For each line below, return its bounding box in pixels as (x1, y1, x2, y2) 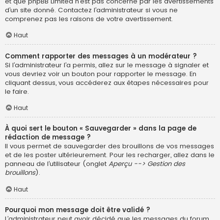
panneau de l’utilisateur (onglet (5, 159, 109, 169)
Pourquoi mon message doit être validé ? (5, 205, 150, 215)
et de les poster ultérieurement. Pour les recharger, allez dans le (5, 150, 215, 160)
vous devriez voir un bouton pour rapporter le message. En (5, 69, 196, 79)
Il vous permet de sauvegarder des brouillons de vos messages (5, 141, 214, 151)
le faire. (5, 86, 29, 96)
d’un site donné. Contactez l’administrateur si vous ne (5, 5, 178, 15)
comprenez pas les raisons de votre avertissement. (5, 14, 173, 24)
